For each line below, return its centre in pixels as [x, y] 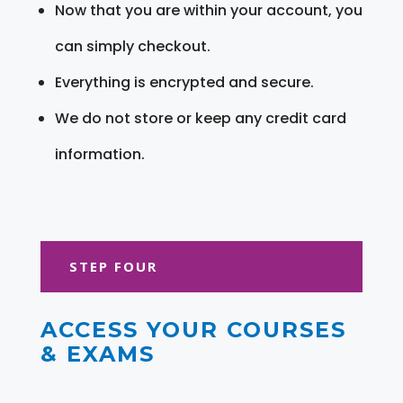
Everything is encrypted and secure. [184, 82]
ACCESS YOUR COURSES [193, 329]
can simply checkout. [132, 46]
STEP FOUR [113, 266]
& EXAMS [97, 354]
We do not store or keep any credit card [200, 118]
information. [99, 154]
